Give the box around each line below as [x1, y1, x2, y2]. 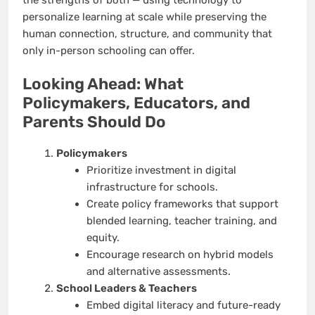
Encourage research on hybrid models [86, 248, 274, 262]
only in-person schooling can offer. [22, 44, 195, 57]
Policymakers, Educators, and [22, 94, 250, 113]
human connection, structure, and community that [22, 27, 272, 40]
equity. [86, 231, 120, 245]
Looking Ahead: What [22, 75, 184, 94]
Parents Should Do [22, 112, 166, 132]
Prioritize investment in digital [86, 164, 236, 177]
